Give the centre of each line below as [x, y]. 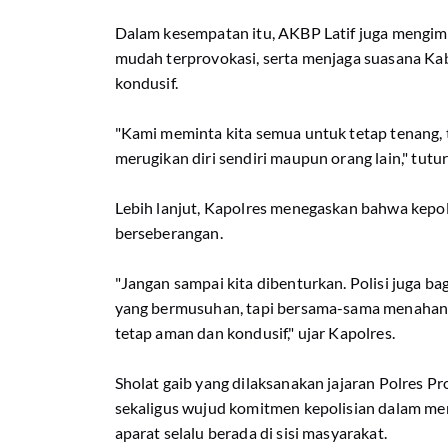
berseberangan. [170, 232]
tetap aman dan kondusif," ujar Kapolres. [256, 332]
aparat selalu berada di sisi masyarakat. [250, 432]
